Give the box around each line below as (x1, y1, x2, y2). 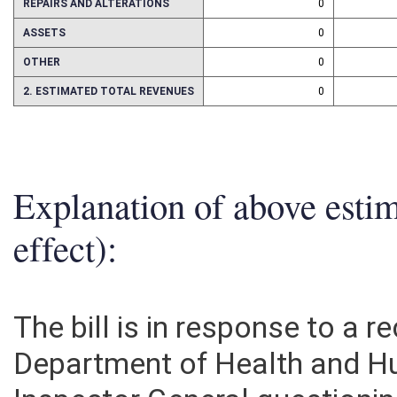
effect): (12, 249, 119, 298)
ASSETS (22, 51, 66, 64)
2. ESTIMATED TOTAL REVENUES (22, 109, 196, 122)
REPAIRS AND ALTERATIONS (22, 20, 171, 34)
